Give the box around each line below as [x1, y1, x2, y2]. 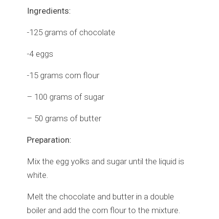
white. [27, 170, 48, 180]
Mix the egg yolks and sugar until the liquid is [27, 156, 184, 166]
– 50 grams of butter [27, 113, 101, 123]
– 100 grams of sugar [27, 91, 104, 102]
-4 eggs [27, 48, 53, 59]
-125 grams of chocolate [27, 27, 115, 37]
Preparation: [27, 134, 71, 145]
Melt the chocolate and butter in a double [27, 191, 174, 201]
